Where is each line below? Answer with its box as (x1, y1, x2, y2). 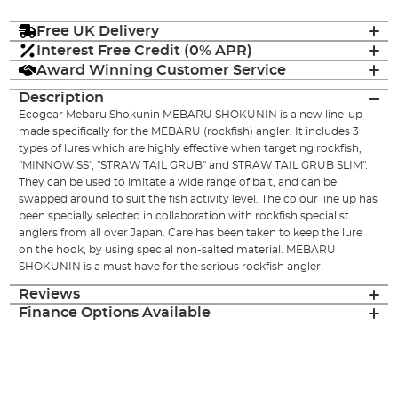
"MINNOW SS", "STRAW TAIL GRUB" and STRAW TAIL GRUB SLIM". (19, 160, 369, 171)
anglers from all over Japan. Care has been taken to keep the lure (19, 227, 363, 239)
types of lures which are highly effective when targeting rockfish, (19, 143, 362, 155)
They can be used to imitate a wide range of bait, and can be (19, 177, 338, 188)
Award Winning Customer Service (36, 62, 287, 77)
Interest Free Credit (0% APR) (36, 43, 253, 58)
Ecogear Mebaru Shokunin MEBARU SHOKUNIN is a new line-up (19, 109, 363, 121)
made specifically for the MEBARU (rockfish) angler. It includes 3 (19, 126, 360, 138)
